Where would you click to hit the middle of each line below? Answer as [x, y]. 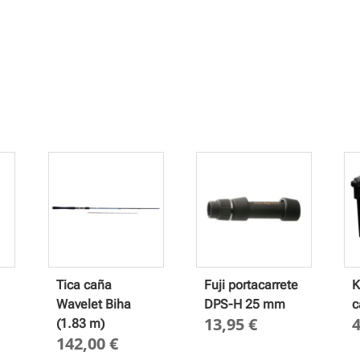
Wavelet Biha [93, 304]
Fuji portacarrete [252, 284]
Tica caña [84, 284]
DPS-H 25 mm [245, 304]
